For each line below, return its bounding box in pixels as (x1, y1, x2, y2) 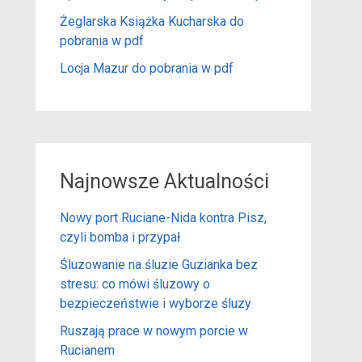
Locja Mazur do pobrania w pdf (59, 60, 234, 76)
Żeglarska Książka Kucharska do (59, 13, 244, 29)
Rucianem (59, 342, 115, 358)
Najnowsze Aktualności (59, 169, 269, 193)
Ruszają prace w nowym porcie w (59, 322, 248, 339)
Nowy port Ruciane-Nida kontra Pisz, (59, 209, 267, 225)
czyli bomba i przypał (59, 229, 180, 245)
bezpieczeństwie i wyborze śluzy (59, 295, 251, 311)
